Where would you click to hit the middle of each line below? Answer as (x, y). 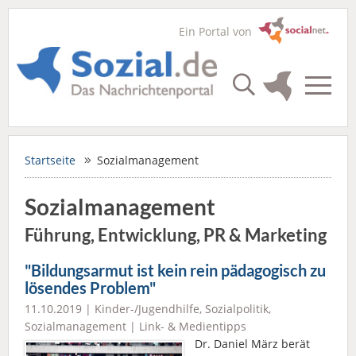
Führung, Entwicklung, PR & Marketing (176, 235)
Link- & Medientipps (193, 327)
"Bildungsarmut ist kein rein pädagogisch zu (175, 270)
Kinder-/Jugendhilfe (147, 309)
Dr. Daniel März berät (252, 344)
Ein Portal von (219, 31)
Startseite (50, 160)
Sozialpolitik (237, 309)
